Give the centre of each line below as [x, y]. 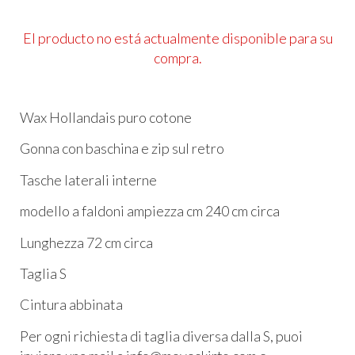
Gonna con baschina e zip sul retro [123, 149]
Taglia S [43, 273]
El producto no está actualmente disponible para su [177, 38]
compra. [177, 58]
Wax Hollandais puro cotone [107, 117]
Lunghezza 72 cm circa [86, 242]
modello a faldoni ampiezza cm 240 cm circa [151, 211]
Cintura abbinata [71, 305]
